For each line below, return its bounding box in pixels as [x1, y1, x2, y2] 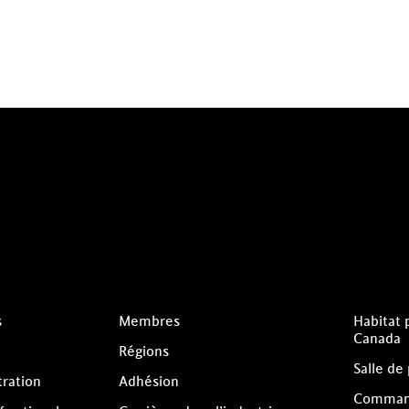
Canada [353, 330, 401, 350]
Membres [119, 312, 181, 332]
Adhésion [119, 372, 180, 392]
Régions [119, 341, 170, 362]
